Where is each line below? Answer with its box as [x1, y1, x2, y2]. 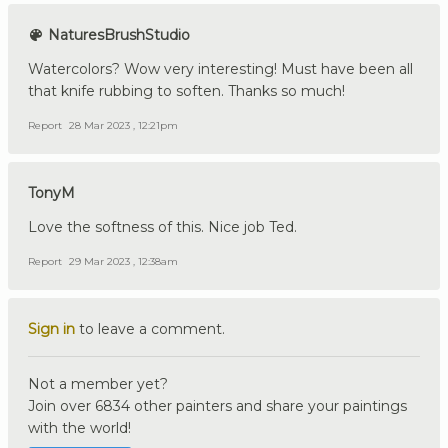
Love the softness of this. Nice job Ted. [28, 217, 297, 236]
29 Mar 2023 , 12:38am [69, 254, 178, 268]
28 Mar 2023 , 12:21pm [69, 118, 178, 132]
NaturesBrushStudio [44, 25, 190, 44]
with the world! [28, 418, 131, 437]
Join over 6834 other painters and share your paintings [28, 396, 407, 415]
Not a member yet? [28, 374, 168, 393]
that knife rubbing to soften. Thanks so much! [28, 81, 345, 100]
